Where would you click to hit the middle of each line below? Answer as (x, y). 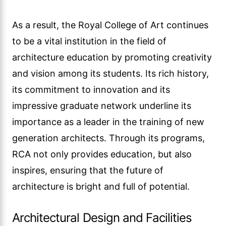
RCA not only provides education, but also (102, 154)
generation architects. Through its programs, (108, 138)
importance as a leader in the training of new (108, 122)
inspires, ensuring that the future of (88, 170)
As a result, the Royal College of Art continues (110, 25)
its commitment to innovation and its (91, 90)
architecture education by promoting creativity (112, 57)
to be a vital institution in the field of (89, 41)
